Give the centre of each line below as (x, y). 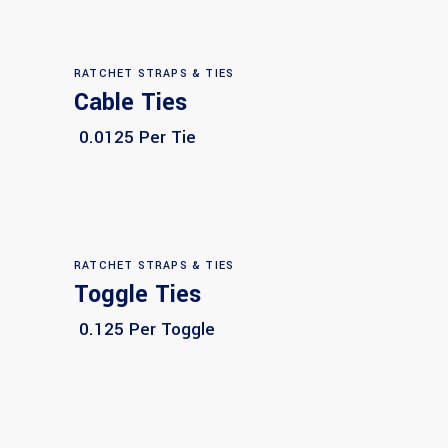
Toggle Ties (137, 294)
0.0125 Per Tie (135, 138)
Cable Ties (130, 103)
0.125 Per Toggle (144, 329)
